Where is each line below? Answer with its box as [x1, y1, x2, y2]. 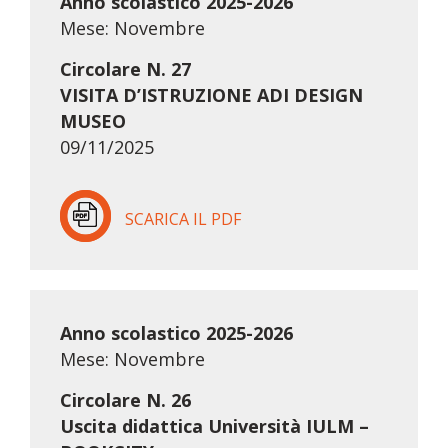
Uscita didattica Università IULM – [59, 414, 369, 439]
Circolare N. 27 [59, 57, 191, 82]
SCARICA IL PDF [124, 208, 241, 231]
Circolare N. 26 [59, 388, 191, 413]
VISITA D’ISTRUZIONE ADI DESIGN [59, 83, 363, 108]
